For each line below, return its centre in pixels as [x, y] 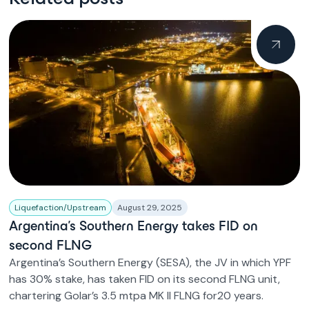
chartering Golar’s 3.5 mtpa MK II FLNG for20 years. [137, 296]
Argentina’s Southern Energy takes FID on [134, 226]
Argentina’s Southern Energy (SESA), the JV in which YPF [150, 262]
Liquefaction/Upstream [61, 208]
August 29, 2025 [150, 208]
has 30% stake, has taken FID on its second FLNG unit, [145, 279]
